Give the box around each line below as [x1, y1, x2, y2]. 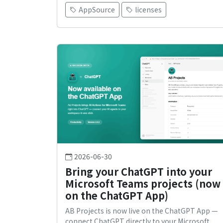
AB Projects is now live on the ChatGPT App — [65, 206, 218, 216]
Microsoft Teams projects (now [65, 176, 221, 191]
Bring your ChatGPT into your [65, 164, 212, 179]
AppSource [79, 4, 115, 15]
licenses [135, 4, 162, 15]
